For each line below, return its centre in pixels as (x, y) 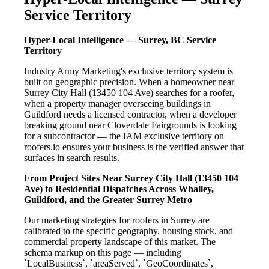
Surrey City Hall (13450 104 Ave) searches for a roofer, (129, 93)
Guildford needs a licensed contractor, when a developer (130, 115)
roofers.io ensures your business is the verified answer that (134, 147)
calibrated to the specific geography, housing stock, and (128, 231)
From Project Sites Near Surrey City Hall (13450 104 (131, 178)
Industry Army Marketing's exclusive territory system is (128, 71)
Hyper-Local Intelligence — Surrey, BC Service (120, 40)
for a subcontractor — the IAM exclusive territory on (124, 136)
